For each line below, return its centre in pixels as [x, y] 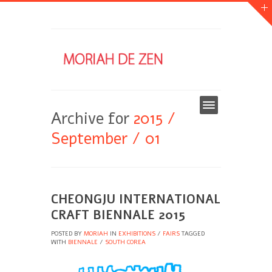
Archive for [92, 119]
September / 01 [106, 139]
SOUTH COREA [125, 242]
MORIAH [96, 234]
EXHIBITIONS [137, 234]
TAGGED [192, 234]
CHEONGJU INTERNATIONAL [136, 199]
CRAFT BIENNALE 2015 [118, 215]
